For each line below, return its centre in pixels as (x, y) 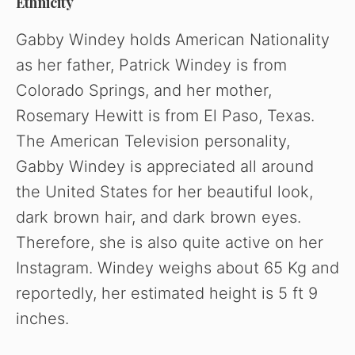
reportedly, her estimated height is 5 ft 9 (167, 293)
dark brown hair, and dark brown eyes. (158, 217)
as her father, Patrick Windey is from (151, 65)
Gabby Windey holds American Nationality (173, 39)
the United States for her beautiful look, (164, 191)
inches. (45, 318)
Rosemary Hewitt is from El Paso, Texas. (165, 115)
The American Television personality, (153, 141)
